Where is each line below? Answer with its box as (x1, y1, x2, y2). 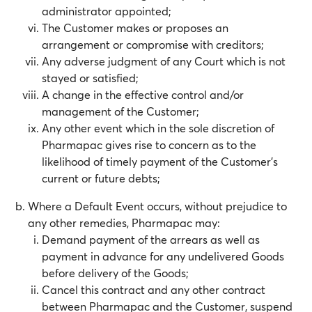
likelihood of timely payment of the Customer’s (42, 154, 278, 169)
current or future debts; (42, 171, 160, 185)
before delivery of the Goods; (42, 265, 189, 280)
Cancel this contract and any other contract (42, 282, 265, 297)
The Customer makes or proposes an (42, 20, 228, 35)
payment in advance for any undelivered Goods (42, 249, 284, 263)
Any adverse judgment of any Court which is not (42, 54, 286, 68)
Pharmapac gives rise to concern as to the (42, 137, 256, 152)
